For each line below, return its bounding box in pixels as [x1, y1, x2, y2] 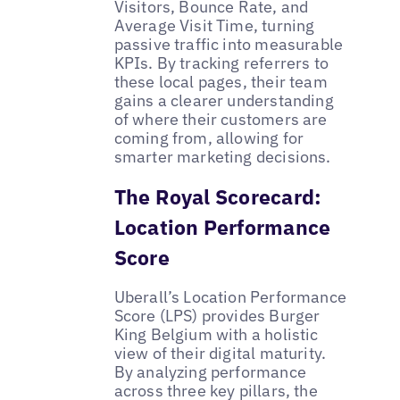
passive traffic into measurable [113, 33, 344, 54]
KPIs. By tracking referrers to [113, 52, 329, 73]
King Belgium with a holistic [113, 323, 319, 345]
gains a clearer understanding [113, 89, 334, 111]
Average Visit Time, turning [113, 14, 315, 36]
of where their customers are [113, 108, 328, 129]
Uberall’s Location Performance [113, 286, 347, 307]
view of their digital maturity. [113, 342, 327, 363]
